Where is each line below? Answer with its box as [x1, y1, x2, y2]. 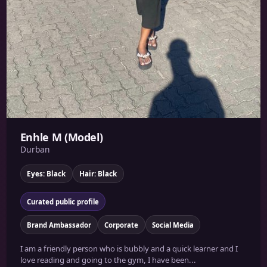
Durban [20, 144, 50, 156]
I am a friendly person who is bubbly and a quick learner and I [20, 243, 238, 254]
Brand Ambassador [26, 220, 91, 229]
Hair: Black [79, 169, 117, 179]
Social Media [151, 220, 194, 229]
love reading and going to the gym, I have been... [20, 254, 196, 265]
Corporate [104, 220, 139, 229]
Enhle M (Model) [20, 130, 103, 145]
